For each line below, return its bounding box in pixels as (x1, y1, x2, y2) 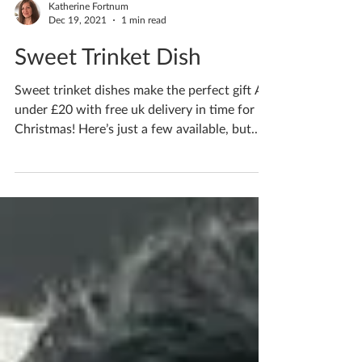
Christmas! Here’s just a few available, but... (15, 149, 261, 165)
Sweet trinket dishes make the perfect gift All (15, 111, 270, 126)
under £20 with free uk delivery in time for (15, 130, 255, 145)
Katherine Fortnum (48, 29, 128, 41)
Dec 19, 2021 (48, 43, 107, 55)
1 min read (121, 43, 166, 55)
